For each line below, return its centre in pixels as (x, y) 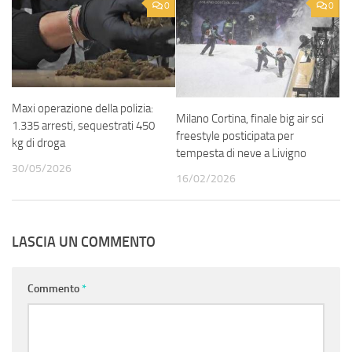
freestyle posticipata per (235, 136)
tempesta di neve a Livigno (241, 153)
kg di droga (38, 143)
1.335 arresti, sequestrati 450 (83, 125)
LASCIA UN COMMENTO (84, 242)
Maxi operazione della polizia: (82, 108)
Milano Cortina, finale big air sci (250, 119)
